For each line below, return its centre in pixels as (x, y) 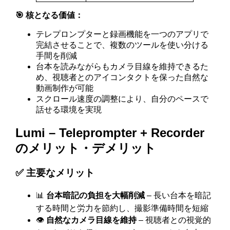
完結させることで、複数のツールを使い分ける (122, 45)
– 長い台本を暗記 (178, 196)
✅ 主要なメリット (55, 173)
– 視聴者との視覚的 (174, 220)
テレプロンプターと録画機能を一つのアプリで (122, 34)
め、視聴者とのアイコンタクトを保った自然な (122, 77)
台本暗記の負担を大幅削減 (96, 196)
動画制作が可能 (65, 88)
